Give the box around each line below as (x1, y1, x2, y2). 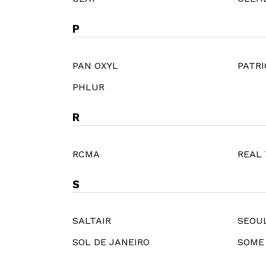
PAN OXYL (72, 59, 118, 71)
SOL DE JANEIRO (72, 236, 150, 248)
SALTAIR (72, 215, 111, 227)
